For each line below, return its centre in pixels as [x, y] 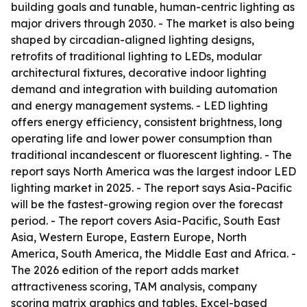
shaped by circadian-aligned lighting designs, [133, 40]
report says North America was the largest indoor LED [153, 171]
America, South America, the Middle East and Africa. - [153, 254]
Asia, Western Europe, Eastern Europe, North [129, 237]
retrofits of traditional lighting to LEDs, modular [136, 56]
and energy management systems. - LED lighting [139, 106]
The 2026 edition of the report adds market [125, 270]
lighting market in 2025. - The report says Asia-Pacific [151, 188]
